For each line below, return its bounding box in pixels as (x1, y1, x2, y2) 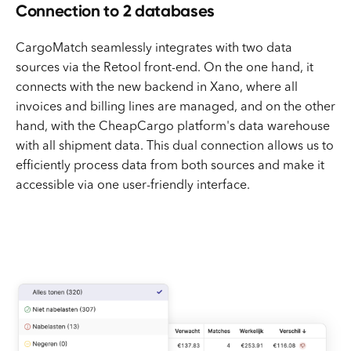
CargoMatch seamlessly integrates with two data (16, 42, 292, 56)
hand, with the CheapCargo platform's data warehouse (16, 121, 330, 134)
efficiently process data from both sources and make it (16, 160, 324, 173)
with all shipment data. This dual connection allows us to (16, 140, 334, 154)
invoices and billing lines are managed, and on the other (16, 101, 335, 114)
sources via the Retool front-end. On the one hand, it (16, 62, 313, 75)
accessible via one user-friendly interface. (16, 179, 250, 193)
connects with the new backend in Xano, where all (16, 81, 298, 95)
